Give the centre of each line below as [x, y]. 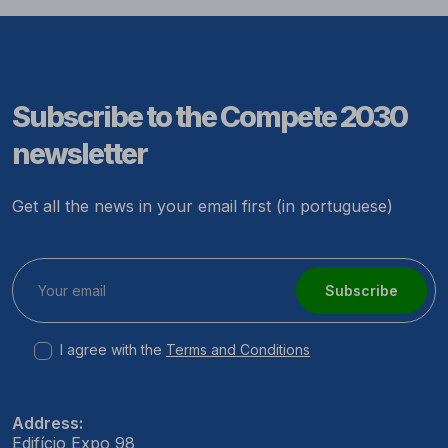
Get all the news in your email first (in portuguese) [202, 205]
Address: [47, 423]
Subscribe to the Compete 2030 [209, 116]
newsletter [79, 153]
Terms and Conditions [238, 350]
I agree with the [111, 350]
